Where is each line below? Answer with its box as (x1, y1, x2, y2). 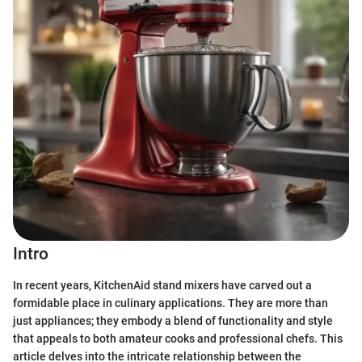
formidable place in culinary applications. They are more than (13, 296, 328, 309)
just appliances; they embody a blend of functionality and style (13, 314, 333, 327)
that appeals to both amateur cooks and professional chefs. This (13, 331, 343, 345)
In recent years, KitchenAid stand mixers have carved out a (13, 278, 312, 292)
